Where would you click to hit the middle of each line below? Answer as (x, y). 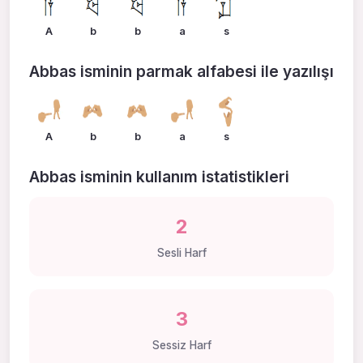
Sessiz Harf (181, 346)
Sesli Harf (181, 253)
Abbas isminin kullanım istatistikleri (159, 177)
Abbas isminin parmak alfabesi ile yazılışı (181, 71)
